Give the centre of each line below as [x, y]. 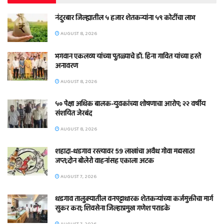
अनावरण [66, 66]
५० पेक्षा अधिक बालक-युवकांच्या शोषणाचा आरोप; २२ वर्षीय [130, 104]
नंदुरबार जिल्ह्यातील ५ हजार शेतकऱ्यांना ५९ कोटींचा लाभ [125, 18]
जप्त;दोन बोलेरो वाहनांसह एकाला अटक [104, 161]
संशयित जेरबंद [73, 114]
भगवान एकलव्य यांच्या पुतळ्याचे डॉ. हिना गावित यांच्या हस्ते [128, 57]
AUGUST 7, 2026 [78, 177]
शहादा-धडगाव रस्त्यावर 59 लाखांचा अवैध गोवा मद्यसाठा [125, 152]
